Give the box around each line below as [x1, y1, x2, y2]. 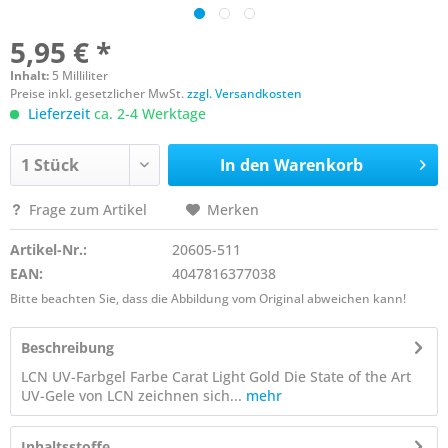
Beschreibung [21, 338, 114, 357]
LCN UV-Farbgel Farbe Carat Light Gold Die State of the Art [21, 367, 411, 386]
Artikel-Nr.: [10, 240, 87, 259]
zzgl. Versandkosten [187, 85, 302, 102]
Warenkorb [273, 154, 363, 176]
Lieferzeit [28, 104, 90, 123]
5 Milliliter [52, 67, 108, 84]
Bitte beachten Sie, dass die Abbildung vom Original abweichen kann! [10, 290, 406, 307]
